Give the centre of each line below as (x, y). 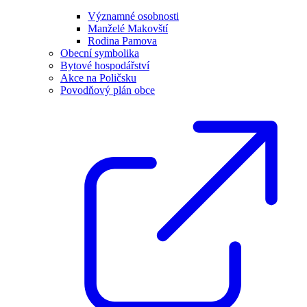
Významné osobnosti (133, 16)
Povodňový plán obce (108, 90)
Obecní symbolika (100, 53)
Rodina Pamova (122, 41)
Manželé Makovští (128, 28)
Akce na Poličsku (98, 78)
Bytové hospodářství (105, 65)
